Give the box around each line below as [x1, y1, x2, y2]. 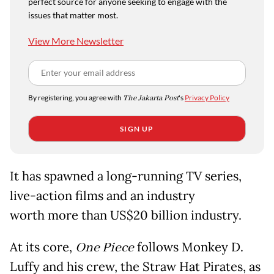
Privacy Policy [185, 93, 229, 103]
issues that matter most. [28, 10, 118, 21]
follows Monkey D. [134, 239, 243, 256]
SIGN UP [120, 124, 154, 134]
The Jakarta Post [123, 93, 179, 104]
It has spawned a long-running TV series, [10, 168, 242, 185]
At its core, [10, 239, 75, 256]
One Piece [75, 239, 134, 257]
